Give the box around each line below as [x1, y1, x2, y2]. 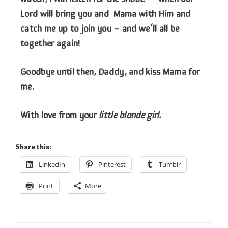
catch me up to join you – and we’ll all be [20, 21, 180, 35]
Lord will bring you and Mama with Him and [20, 6, 191, 20]
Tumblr [159, 160, 181, 169]
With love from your [20, 107, 99, 121]
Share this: [15, 143, 51, 151]
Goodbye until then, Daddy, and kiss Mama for [20, 64, 200, 78]
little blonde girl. [99, 107, 161, 121]
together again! [20, 36, 80, 49]
